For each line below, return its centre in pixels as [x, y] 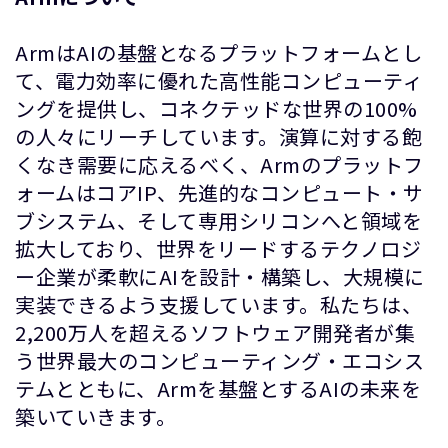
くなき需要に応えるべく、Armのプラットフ [219, 164]
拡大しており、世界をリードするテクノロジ [218, 248]
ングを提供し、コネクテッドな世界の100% [216, 108]
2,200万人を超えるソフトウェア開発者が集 [215, 332]
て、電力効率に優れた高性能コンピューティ [219, 80]
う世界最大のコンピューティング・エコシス [219, 360]
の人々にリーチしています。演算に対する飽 [218, 136]
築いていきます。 [95, 416]
